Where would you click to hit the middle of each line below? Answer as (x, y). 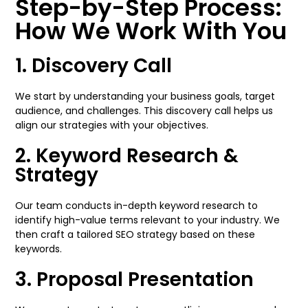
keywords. (39, 249)
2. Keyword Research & (127, 156)
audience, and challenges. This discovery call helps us (144, 111)
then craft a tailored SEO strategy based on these (135, 234)
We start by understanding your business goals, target (145, 96)
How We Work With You (151, 31)
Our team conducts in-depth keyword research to (137, 206)
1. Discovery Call (94, 66)
